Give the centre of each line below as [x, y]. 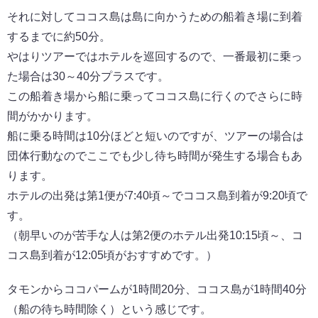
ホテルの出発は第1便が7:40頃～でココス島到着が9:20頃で [157, 195]
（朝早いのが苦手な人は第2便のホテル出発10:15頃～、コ [155, 235]
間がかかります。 [53, 116]
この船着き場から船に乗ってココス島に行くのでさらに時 [155, 96]
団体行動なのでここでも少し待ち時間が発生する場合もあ [155, 155]
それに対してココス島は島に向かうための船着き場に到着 [155, 16]
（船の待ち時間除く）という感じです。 [109, 309]
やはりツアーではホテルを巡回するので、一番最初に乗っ [155, 56]
